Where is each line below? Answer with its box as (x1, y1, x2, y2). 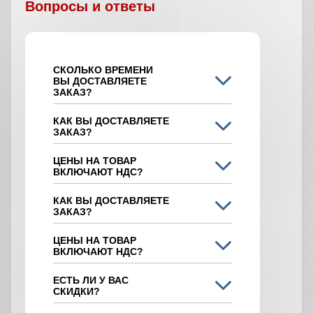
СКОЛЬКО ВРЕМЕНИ (53, 64, 153, 75)
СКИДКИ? (53, 285, 100, 297)
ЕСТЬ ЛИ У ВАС (53, 274, 129, 286)
